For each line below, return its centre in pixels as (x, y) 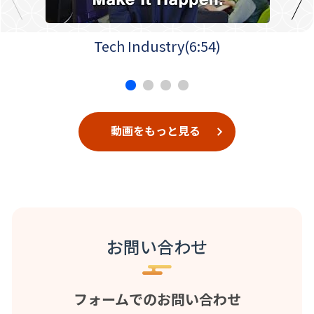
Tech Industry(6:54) (158, 46)
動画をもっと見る (155, 131)
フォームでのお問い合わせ (157, 299)
